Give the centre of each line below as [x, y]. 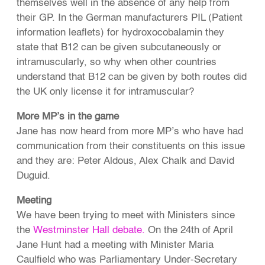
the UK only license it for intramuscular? [106, 92]
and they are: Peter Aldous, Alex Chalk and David [126, 161]
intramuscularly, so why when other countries [117, 63]
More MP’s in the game [68, 117]
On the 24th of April [189, 231]
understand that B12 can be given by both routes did [132, 77]
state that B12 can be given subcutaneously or [119, 48]
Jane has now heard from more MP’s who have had [130, 132]
